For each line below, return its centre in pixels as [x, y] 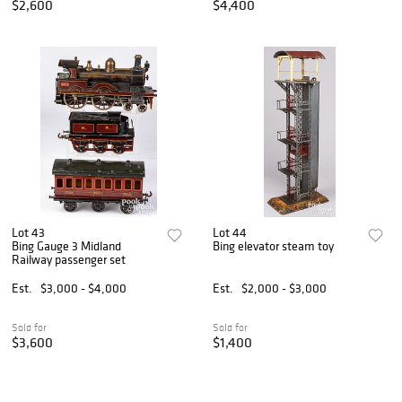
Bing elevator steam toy [274, 246]
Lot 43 [28, 233]
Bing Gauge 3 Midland [66, 246]
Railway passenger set [69, 260]
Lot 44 [230, 233]
